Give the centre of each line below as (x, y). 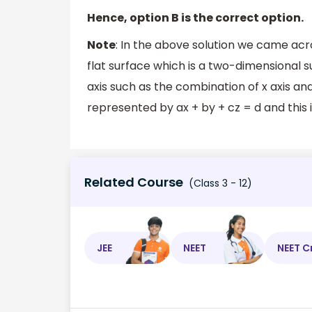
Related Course (134, 182)
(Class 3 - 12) (219, 184)
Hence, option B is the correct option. (195, 17)
